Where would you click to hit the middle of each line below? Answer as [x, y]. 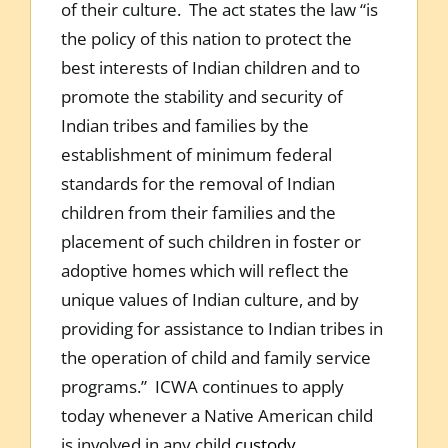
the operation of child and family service [215, 357]
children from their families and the [198, 212]
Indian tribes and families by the [184, 125]
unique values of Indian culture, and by [209, 299]
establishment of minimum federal [196, 154]
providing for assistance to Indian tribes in [221, 328]
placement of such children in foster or [210, 241]
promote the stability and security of [201, 96]
